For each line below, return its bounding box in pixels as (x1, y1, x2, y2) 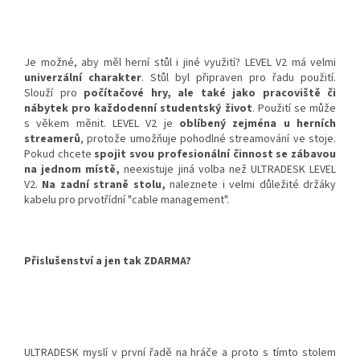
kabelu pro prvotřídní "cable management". (24, 192, 229, 209)
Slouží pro (24, 85, 84, 102)
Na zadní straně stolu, (38, 177, 170, 194)
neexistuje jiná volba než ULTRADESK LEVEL (120, 162, 336, 178)
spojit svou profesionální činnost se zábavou (94, 146, 337, 163)
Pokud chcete (24, 146, 95, 163)
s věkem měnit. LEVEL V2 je (24, 116, 179, 133)
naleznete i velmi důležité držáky (170, 177, 337, 194)
